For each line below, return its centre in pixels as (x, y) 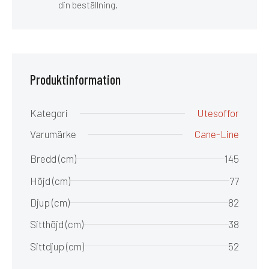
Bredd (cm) (53, 159)
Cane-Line (217, 134)
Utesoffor (218, 113)
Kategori (49, 113)
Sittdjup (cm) (57, 246)
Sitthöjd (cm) (57, 224)
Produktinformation (75, 80)
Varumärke (53, 134)
